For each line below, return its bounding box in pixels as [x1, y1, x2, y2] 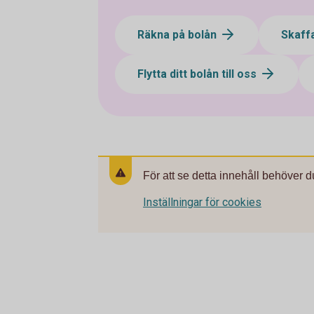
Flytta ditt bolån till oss [137, 67, 259, 81]
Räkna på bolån [137, 27, 219, 41]
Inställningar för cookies [143, 195, 261, 209]
